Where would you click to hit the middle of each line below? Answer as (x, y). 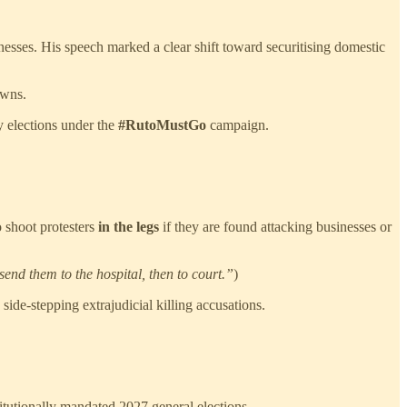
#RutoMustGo (162, 125)
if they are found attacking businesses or (275, 227)
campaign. (238, 125)
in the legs (129, 227)
